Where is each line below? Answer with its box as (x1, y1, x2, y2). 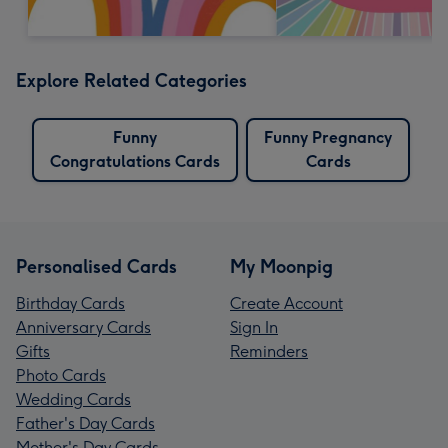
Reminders (230, 341, 308, 361)
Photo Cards (16, 365, 106, 385)
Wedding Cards (16, 389, 131, 409)
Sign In (230, 317, 278, 337)
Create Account (230, 293, 343, 313)
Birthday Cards (16, 293, 125, 313)
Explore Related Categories (16, 69, 247, 92)
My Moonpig (230, 255, 333, 278)
